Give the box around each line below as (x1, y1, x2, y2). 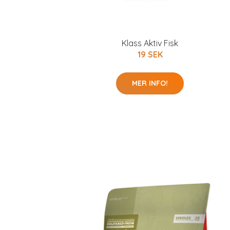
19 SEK (137, 49, 163, 60)
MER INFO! (132, 79, 168, 88)
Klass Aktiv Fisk (122, 38, 178, 48)
